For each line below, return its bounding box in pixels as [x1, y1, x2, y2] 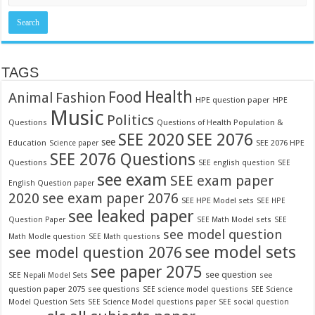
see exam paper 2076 [42, 189, 179, 207]
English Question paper [8, 178, 95, 188]
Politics [107, 111, 155, 129]
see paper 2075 [91, 262, 203, 282]
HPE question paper [195, 94, 271, 105]
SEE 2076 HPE [256, 137, 305, 148]
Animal [8, 89, 53, 106]
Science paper [49, 138, 99, 148]
